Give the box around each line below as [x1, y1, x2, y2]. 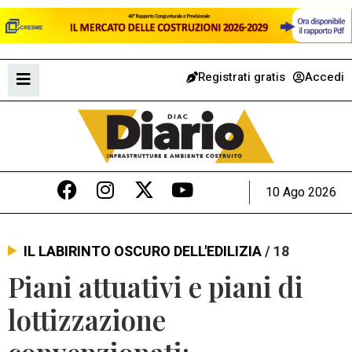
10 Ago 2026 [266, 182, 336, 202]
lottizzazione [8, 301, 166, 339]
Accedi [305, 68, 344, 86]
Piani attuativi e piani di [8, 268, 303, 306]
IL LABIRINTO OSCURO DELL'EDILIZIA [24, 240, 262, 262]
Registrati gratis [198, 68, 285, 86]
